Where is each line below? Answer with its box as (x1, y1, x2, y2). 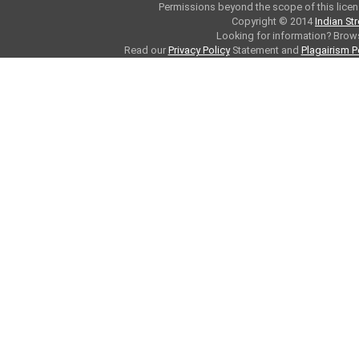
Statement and (229, 44, 301, 56)
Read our (123, 44, 168, 56)
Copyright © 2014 (232, 15, 315, 27)
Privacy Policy (167, 44, 230, 56)
